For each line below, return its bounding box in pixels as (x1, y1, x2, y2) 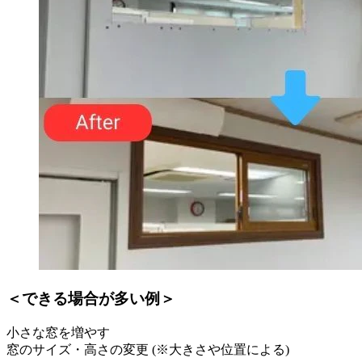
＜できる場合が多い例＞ (6, 289, 175, 307)
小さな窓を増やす (6, 325, 110, 339)
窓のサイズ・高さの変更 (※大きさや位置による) (6, 342, 289, 356)
